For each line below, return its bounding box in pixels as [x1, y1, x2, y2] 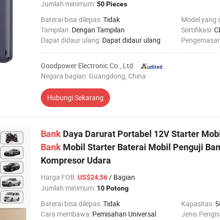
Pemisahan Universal [92, 209, 156, 219]
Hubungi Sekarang [47, 93, 104, 102]
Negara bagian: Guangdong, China [41, 71, 146, 81]
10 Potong [97, 184, 129, 192]
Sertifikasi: [181, 25, 214, 34]
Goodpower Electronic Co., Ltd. [41, 61, 135, 70]
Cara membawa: [41, 209, 92, 219]
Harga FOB [41, 172, 75, 182]
